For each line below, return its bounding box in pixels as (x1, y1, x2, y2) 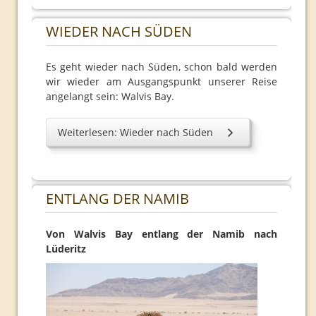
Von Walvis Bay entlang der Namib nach (46, 227, 277, 241)
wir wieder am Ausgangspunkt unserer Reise (46, 75, 277, 88)
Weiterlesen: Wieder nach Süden (58, 126, 213, 139)
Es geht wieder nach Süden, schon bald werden (46, 60, 277, 73)
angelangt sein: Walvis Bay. (46, 90, 174, 103)
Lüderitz (46, 242, 86, 255)
